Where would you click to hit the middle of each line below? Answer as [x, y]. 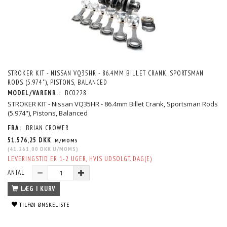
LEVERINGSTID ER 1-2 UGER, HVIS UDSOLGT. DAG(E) [80, 159]
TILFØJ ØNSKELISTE [44, 204]
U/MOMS [64, 148]
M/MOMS [66, 140]
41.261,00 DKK [30, 148]
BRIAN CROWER [47, 128]
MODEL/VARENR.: [35, 93]
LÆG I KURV [38, 188]
